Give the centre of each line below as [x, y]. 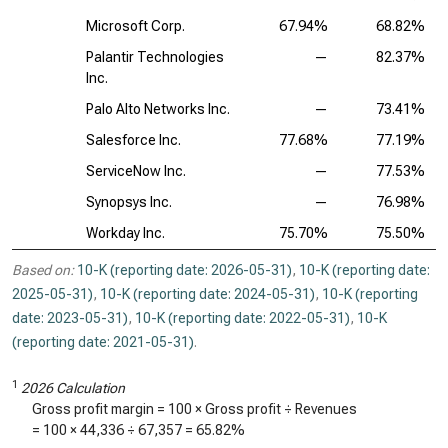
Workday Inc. [125, 233]
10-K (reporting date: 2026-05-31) [184, 270]
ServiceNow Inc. [136, 171]
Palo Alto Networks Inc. [158, 109]
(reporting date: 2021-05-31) [103, 342]
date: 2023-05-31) [70, 318]
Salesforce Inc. [133, 140]
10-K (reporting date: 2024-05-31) [207, 294]
